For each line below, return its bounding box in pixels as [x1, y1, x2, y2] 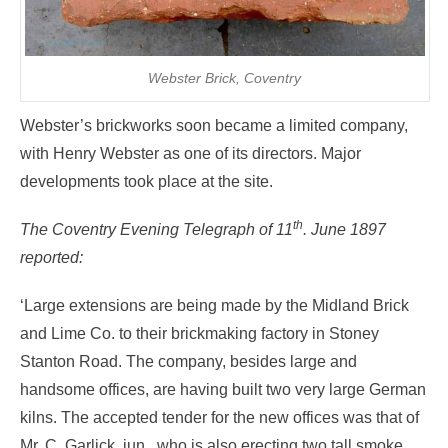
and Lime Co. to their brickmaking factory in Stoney [20, 324, 379, 342]
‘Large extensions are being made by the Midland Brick [20, 296, 409, 314]
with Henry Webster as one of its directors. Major [20, 144, 361, 162]
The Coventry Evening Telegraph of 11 [20, 220, 293, 238]
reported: [20, 248, 83, 266]
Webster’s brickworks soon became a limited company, [20, 116, 408, 134]
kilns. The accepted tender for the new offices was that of [20, 408, 419, 426]
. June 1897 [303, 220, 386, 238]
